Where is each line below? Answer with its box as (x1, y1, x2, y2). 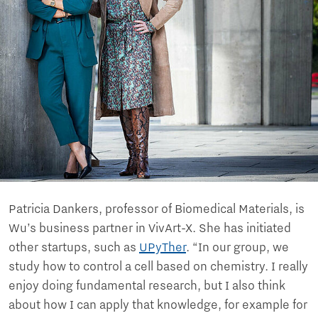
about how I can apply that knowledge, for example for (9, 298, 307, 313)
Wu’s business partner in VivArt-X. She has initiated (9, 221, 291, 236)
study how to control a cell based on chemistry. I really (9, 260, 308, 275)
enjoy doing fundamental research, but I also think (9, 279, 285, 294)
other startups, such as (9, 241, 139, 256)
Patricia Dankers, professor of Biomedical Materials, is (9, 202, 305, 217)
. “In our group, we (186, 241, 289, 256)
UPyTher (139, 241, 186, 256)
